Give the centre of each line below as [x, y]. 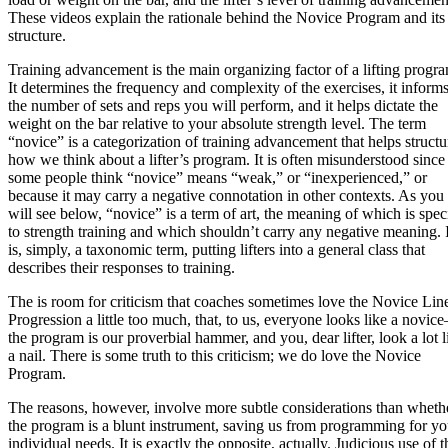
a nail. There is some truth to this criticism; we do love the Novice [214, 355]
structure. [37, 35]
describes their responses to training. [121, 267]
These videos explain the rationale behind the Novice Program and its [226, 17]
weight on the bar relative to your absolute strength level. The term [217, 123]
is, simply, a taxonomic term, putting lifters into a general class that [216, 249]
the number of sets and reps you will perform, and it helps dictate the [223, 105]
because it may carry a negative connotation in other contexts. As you [226, 195]
